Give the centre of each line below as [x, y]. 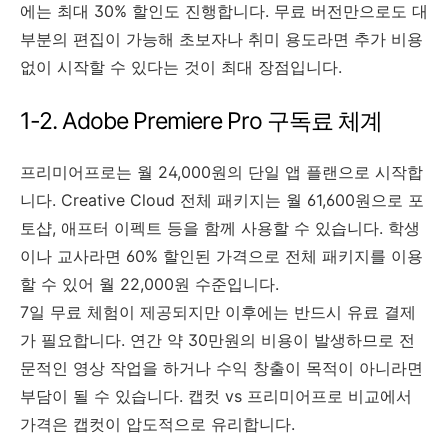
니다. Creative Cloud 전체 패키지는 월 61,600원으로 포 [222, 199]
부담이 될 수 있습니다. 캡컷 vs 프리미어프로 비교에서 [216, 395]
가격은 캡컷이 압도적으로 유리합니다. [157, 423]
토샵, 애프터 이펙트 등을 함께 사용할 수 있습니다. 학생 [220, 227]
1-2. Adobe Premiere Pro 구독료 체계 [201, 120]
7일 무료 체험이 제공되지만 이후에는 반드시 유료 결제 [218, 311]
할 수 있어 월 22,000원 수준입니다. [149, 283]
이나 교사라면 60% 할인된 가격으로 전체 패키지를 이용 [221, 255]
